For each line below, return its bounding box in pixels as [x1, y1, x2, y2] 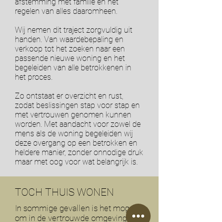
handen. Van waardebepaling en [15, 35, 123, 44]
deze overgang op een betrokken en [15, 138, 137, 148]
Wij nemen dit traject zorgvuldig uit [15, 25, 132, 35]
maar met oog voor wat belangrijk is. [15, 157, 138, 166]
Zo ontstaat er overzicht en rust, [15, 91, 123, 101]
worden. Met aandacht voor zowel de [15, 119, 141, 129]
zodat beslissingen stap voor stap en [15, 101, 140, 110]
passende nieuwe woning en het [15, 54, 125, 63]
